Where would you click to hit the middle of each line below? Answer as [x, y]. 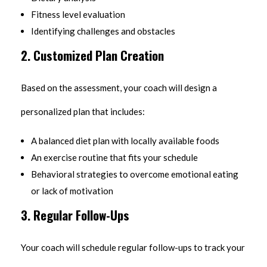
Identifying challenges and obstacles [103, 31]
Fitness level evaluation [78, 15]
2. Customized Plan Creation [92, 55]
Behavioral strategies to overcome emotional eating [134, 174]
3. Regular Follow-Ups [75, 215]
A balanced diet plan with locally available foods [125, 141]
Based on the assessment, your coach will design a [119, 88]
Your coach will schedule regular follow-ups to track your [133, 247]
